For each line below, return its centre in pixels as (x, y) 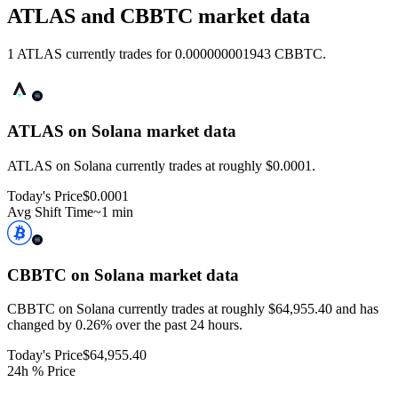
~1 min (113, 211)
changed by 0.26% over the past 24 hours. (125, 325)
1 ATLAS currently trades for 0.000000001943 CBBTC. (167, 54)
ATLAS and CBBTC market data (159, 16)
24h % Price (41, 371)
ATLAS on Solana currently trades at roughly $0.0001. (161, 165)
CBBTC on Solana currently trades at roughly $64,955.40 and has (193, 309)
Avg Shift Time (50, 211)
